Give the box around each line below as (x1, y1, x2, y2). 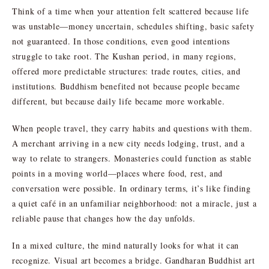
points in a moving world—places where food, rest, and (12, 167, 223, 179)
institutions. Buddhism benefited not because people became (12, 80, 240, 92)
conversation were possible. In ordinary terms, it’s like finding (12, 182, 251, 194)
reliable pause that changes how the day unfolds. (12, 212, 196, 224)
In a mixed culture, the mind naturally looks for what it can (12, 239, 240, 251)
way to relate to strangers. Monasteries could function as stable (12, 152, 252, 164)
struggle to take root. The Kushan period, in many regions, (12, 50, 237, 62)
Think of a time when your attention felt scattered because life (12, 5, 250, 17)
